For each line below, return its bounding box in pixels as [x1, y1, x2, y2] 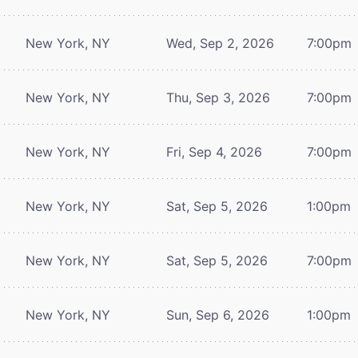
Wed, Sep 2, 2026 [166, 34, 274, 51]
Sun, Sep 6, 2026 [166, 306, 269, 323]
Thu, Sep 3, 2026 [166, 89, 270, 105]
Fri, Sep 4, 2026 [166, 143, 262, 160]
